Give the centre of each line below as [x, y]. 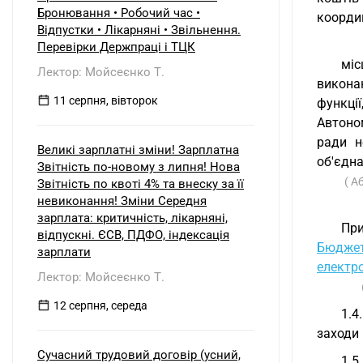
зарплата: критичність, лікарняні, [132, 218]
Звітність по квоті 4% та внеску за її [141, 184]
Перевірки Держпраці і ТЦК [116, 47]
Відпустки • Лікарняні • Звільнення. [139, 30]
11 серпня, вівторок [106, 100]
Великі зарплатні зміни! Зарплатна [138, 150]
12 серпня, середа [100, 305]
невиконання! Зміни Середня [122, 201]
